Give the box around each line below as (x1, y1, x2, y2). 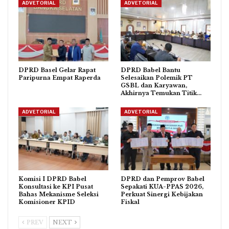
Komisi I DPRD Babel (18, 175, 86, 183)
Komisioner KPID (18, 198, 75, 206)
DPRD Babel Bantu (121, 66, 180, 74)
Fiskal (121, 198, 140, 206)
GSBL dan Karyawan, (121, 81, 187, 89)
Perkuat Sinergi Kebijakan (121, 191, 203, 198)
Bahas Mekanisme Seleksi (18, 191, 99, 198)
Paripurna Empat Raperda (18, 74, 101, 81)
